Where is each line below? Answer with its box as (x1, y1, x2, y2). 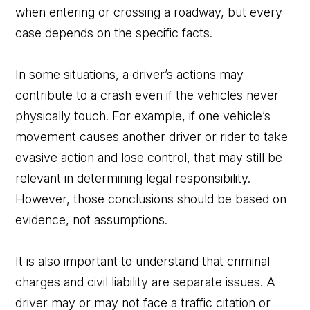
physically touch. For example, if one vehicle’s (15, 108, 271, 123)
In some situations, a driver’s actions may (15, 66, 244, 82)
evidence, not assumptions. (15, 212, 168, 227)
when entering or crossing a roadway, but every (15, 4, 283, 19)
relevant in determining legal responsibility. (15, 170, 251, 185)
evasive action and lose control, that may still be (15, 149, 283, 165)
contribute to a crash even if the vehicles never (15, 87, 280, 102)
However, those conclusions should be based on (15, 191, 287, 206)
